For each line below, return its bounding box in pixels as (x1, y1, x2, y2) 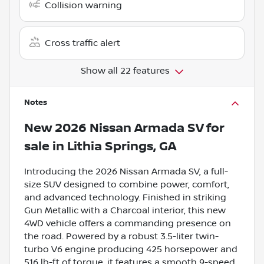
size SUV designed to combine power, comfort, (24, 179, 229, 190)
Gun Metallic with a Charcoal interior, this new (24, 204, 226, 216)
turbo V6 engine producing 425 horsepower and (24, 243, 237, 255)
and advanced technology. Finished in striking (24, 192, 226, 203)
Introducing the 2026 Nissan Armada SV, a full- (24, 166, 228, 177)
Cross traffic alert (45, 37, 120, 48)
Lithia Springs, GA (67, 138, 176, 154)
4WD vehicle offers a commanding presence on (24, 217, 231, 229)
